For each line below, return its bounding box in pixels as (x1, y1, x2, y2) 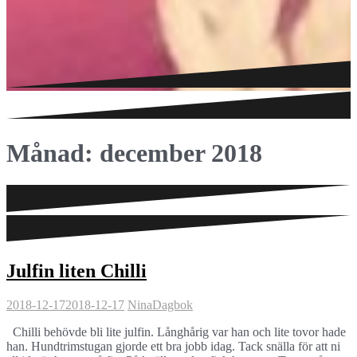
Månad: (6, 139, 100, 168)
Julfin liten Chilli (6, 260, 147, 281)
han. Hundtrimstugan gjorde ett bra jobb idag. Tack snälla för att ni (6, 339, 340, 353)
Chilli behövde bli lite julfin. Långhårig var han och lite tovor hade (6, 324, 346, 339)
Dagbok (152, 297, 193, 312)
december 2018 (100, 139, 262, 168)
